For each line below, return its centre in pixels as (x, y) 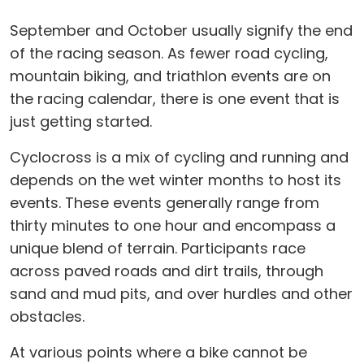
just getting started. (81, 121)
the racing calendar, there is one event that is (175, 99)
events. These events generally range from (165, 203)
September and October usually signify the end (181, 30)
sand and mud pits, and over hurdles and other (181, 294)
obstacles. (47, 316)
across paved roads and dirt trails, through (167, 271)
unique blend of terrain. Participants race (158, 248)
